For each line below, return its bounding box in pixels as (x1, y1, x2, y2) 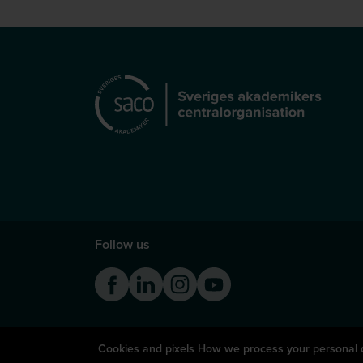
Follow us (95, 235, 150, 254)
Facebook (128, 267, 184, 285)
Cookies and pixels (98, 340, 194, 357)
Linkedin (162, 267, 211, 285)
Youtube (230, 267, 277, 285)
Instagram (196, 267, 251, 285)
